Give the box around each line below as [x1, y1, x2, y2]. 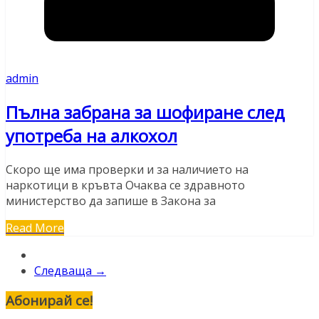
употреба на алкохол [6, 123, 177, 147]
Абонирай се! [6, 291, 93, 310]
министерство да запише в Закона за [6, 192, 216, 209]
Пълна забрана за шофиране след [6, 100, 285, 124]
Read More [6, 219, 64, 236]
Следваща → [34, 262, 106, 278]
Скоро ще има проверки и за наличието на [6, 161, 249, 177]
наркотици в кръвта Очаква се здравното [6, 177, 245, 193]
